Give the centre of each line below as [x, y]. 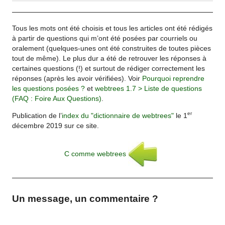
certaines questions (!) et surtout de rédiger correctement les [109, 68]
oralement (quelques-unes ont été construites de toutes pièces [112, 48]
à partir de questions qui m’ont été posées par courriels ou [105, 38]
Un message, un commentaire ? [85, 198]
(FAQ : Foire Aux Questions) [57, 98]
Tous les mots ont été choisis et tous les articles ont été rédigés [113, 28]
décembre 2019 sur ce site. [56, 126]
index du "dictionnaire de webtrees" [118, 116]
